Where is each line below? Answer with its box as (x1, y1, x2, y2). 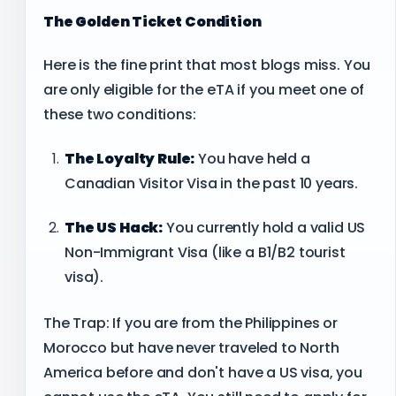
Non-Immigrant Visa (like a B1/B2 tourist (64, 241, 346, 263)
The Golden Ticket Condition (43, 11, 262, 32)
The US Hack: (64, 217, 164, 238)
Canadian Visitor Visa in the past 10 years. (64, 173, 359, 194)
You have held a (194, 148, 310, 170)
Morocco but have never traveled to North (43, 338, 339, 359)
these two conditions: (43, 104, 196, 126)
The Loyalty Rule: (64, 148, 195, 170)
